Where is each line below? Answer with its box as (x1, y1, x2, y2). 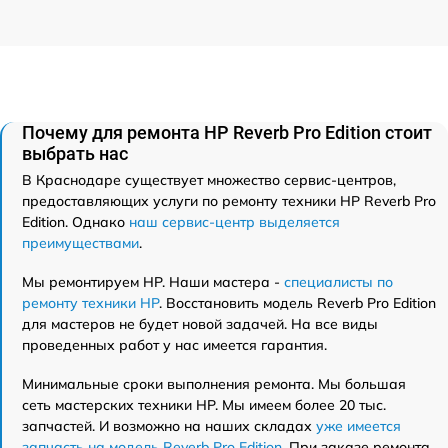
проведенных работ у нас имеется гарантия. (22, 335, 327, 354)
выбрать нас (22, 142, 128, 164)
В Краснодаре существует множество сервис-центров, (22, 170, 396, 189)
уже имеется (316, 416, 401, 435)
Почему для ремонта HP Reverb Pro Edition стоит (22, 121, 432, 143)
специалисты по (284, 272, 393, 291)
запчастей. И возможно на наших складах (22, 416, 316, 435)
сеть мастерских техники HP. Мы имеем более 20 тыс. (22, 395, 386, 414)
